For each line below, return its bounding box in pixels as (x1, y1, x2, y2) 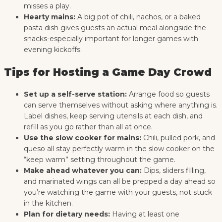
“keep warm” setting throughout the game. (24, 155, 175, 164)
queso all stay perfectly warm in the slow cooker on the (24, 144, 215, 153)
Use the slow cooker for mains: (24, 133, 141, 142)
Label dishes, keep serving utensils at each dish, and (24, 111, 203, 120)
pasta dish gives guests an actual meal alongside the (24, 23, 206, 33)
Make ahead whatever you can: (24, 166, 142, 175)
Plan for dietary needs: (24, 209, 110, 219)
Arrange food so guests (127, 89, 210, 99)
